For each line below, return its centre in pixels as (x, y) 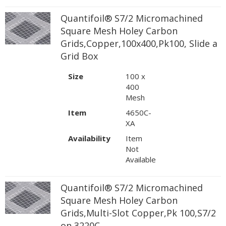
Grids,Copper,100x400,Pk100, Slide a (139, 43)
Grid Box (79, 56)
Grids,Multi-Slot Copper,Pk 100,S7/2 (138, 213)
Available (141, 159)
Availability (89, 138)
